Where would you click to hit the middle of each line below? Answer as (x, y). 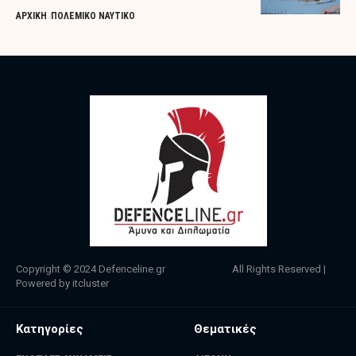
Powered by (44, 284)
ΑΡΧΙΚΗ (31, 16)
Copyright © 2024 (57, 269)
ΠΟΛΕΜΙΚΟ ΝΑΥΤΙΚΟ (93, 16)
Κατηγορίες (50, 329)
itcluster (91, 284)
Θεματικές (225, 329)
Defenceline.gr (132, 269)
